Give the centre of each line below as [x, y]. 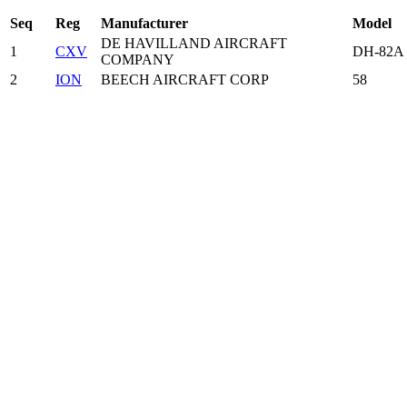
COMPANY [138, 60]
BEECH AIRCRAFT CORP [185, 80]
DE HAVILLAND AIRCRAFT [194, 44]
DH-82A [378, 52]
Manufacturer [144, 24]
